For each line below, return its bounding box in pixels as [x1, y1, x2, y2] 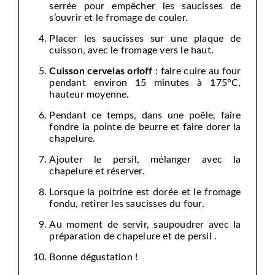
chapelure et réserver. [49, 166, 145, 177]
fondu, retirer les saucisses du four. [49, 199, 204, 209]
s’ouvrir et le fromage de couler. [49, 13, 188, 23]
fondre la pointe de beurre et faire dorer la [49, 122, 241, 133]
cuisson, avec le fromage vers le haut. [49, 45, 214, 56]
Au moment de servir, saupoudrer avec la [49, 220, 241, 230]
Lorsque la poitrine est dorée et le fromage [49, 187, 241, 198]
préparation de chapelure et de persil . [49, 231, 217, 242]
